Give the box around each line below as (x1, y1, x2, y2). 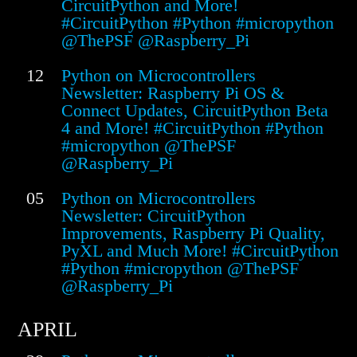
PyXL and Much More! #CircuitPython (61, 241, 339, 261)
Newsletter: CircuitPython (61, 206, 245, 226)
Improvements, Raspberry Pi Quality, (61, 223, 325, 244)
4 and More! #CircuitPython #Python (61, 118, 324, 139)
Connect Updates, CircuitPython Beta (61, 100, 328, 121)
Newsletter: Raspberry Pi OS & (61, 83, 284, 104)
